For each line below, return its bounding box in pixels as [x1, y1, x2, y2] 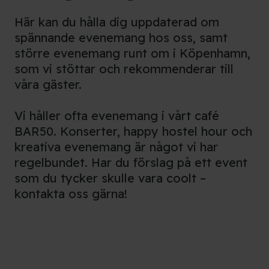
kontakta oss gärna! [14, 186, 127, 202]
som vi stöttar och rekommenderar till [14, 61, 234, 77]
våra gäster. [14, 77, 82, 92]
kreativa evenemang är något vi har [14, 139, 218, 155]
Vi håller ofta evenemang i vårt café [14, 108, 219, 124]
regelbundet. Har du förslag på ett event [14, 155, 247, 171]
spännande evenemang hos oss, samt [14, 30, 228, 46]
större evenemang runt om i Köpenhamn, [14, 46, 250, 61]
